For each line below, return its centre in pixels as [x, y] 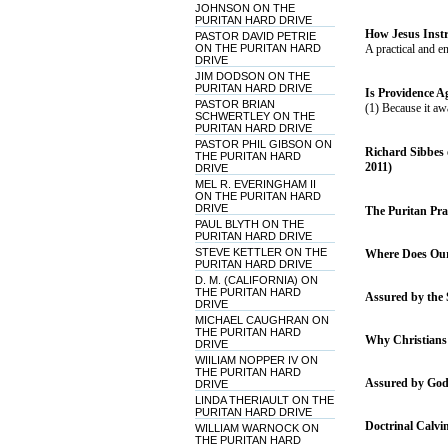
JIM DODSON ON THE [252, 76]
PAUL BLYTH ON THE [249, 224]
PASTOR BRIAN [234, 104]
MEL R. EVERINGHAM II [255, 184]
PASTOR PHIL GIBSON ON [263, 144]
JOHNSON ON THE [244, 8]
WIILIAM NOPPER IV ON [256, 360]
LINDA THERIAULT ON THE [264, 400]
